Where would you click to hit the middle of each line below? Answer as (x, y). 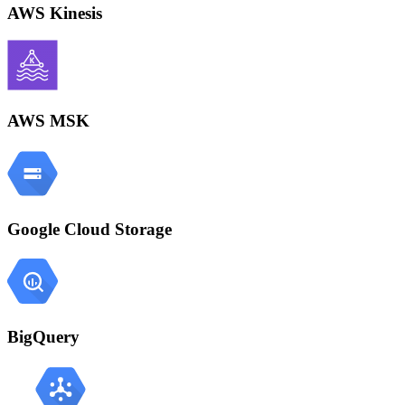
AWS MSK (48, 121)
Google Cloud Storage (89, 229)
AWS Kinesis (55, 13)
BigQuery (43, 336)
